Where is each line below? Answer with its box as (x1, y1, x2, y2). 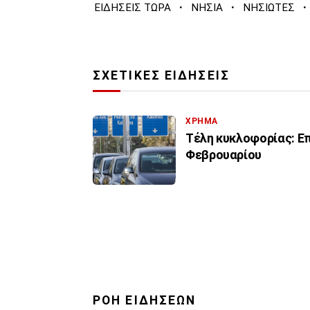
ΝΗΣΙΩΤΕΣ (243, 1, 295, 15)
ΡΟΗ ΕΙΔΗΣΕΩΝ (93, 293, 197, 308)
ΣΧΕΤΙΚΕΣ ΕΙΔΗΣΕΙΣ (93, 69, 230, 83)
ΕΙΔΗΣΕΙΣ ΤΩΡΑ (94, 1, 171, 15)
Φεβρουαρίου (185, 147, 262, 163)
